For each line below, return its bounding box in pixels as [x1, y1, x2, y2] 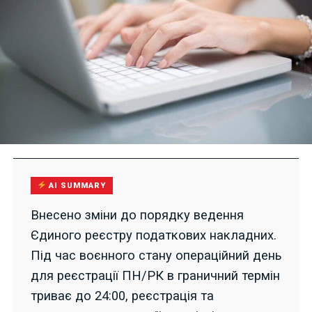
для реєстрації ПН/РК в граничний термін [30, 268, 280, 283]
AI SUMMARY [46, 181, 107, 191]
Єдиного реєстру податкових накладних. [30, 228, 276, 243]
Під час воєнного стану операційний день [30, 248, 281, 263]
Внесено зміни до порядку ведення [30, 208, 244, 223]
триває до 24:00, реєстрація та [30, 288, 214, 304]
